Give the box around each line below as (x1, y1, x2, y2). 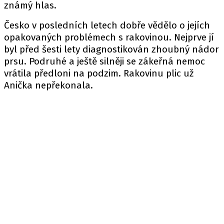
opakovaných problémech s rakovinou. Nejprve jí (4, 31, 214, 43)
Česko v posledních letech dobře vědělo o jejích (4, 19, 210, 31)
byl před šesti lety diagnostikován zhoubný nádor (4, 43, 219, 55)
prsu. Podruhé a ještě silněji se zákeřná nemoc (4, 55, 205, 67)
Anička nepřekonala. (4, 79, 95, 91)
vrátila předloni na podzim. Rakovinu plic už (4, 67, 193, 79)
